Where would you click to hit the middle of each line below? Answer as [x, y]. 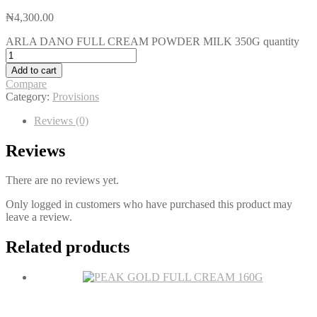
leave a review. [39, 217]
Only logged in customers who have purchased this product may [149, 204]
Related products [68, 247]
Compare [26, 83]
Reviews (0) [61, 120]
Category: [29, 96]
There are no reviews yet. [62, 180]
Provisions [76, 96]
